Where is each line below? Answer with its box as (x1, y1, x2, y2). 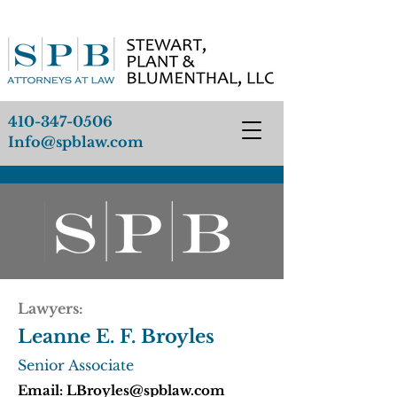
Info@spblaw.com (8, 133, 144, 151)
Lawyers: (18, 300, 83, 317)
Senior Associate (18, 356, 134, 374)
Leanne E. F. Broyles (18, 325, 214, 348)
